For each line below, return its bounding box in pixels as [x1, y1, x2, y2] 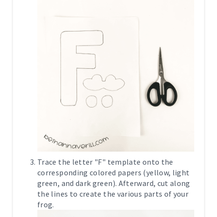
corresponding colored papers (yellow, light [37, 168, 190, 177]
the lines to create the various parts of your [37, 189, 189, 199]
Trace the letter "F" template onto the [37, 157, 173, 167]
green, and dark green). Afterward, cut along [37, 178, 190, 188]
